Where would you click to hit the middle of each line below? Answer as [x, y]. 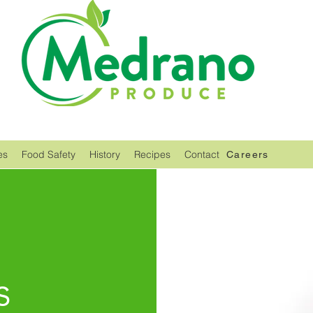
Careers [248, 154]
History [105, 154]
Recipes [152, 154]
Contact [202, 154]
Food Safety [49, 154]
